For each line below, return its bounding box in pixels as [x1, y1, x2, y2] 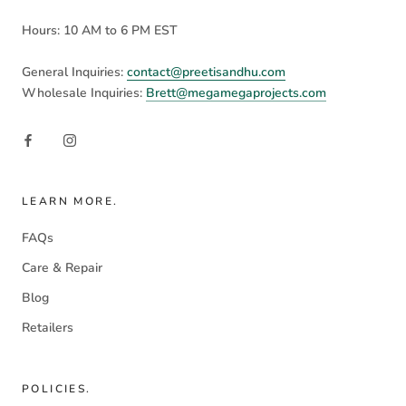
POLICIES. [22, 381, 92, 396]
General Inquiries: [22, 63, 127, 81]
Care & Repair [22, 258, 102, 276]
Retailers [22, 318, 73, 336]
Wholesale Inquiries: [22, 83, 146, 101]
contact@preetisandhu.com [127, 63, 285, 81]
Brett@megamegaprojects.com [146, 83, 326, 101]
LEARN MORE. [22, 193, 119, 208]
